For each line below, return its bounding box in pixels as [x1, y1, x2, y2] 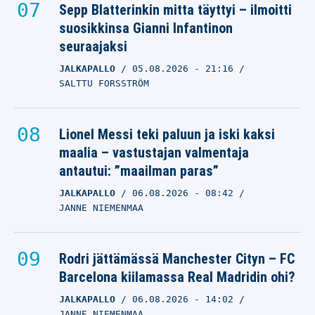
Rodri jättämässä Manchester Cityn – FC [59, 250, 295, 267]
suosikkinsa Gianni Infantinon [59, 20, 233, 37]
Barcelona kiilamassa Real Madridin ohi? [59, 269, 295, 285]
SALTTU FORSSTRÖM [59, 78, 149, 89]
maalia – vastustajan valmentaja [59, 144, 249, 161]
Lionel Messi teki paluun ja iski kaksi [59, 126, 275, 143]
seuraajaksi [59, 38, 127, 55]
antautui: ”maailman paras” [59, 162, 219, 179]
